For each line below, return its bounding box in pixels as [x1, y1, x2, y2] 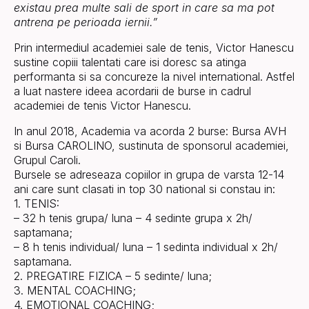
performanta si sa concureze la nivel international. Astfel [14, 70, 295, 83]
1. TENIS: [14, 197, 59, 210]
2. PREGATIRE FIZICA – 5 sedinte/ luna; [14, 269, 212, 283]
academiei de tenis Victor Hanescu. [14, 99, 191, 112]
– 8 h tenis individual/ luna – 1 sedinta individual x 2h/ [14, 240, 278, 254]
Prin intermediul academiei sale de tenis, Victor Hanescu [14, 41, 294, 54]
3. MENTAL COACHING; [14, 283, 136, 297]
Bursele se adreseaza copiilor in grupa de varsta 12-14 [14, 168, 284, 181]
